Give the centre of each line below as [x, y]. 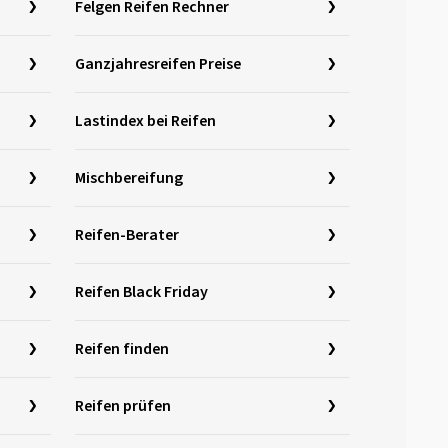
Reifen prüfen [123, 406]
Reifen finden [122, 349]
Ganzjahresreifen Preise [158, 64]
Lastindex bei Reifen [145, 121]
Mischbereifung [129, 178]
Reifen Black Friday [141, 292]
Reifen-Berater [127, 235]
